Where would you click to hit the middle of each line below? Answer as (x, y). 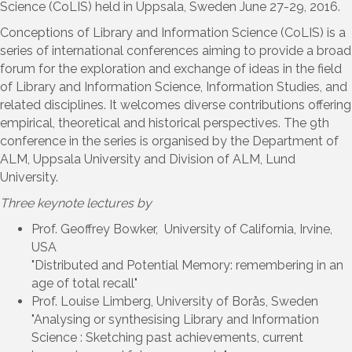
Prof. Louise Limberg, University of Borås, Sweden (175, 301)
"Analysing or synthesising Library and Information (175, 319)
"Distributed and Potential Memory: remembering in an (187, 265)
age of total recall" (84, 283)
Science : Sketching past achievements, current (167, 337)
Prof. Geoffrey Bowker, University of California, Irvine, (182, 229)
